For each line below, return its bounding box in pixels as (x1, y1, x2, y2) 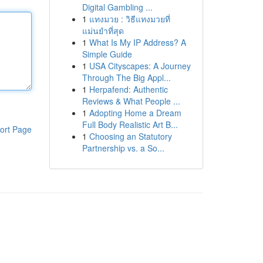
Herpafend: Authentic (89, 83, 168, 95)
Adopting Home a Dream (89, 107, 181, 119)
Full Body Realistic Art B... (82, 119, 178, 130)
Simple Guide (82, 48, 132, 60)
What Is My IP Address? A (89, 36, 186, 48)
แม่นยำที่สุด (82, 25, 124, 36)
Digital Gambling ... (82, 1, 153, 13)
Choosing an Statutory (89, 130, 172, 142)
